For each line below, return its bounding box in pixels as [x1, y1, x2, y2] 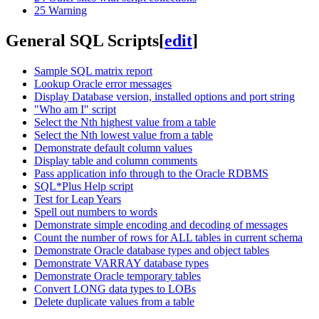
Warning [48, 4, 87, 16]
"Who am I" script [34, 103, 116, 115]
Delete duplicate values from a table [34, 295, 194, 308]
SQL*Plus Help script [34, 179, 133, 192]
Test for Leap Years [34, 192, 121, 205]
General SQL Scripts [6, 31, 159, 50]
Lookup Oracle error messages [34, 77, 172, 90]
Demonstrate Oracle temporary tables [34, 269, 201, 282]
